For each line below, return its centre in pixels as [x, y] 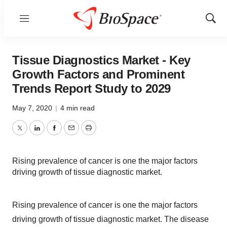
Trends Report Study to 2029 [91, 88]
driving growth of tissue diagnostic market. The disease [110, 219]
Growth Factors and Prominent [98, 74]
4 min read [78, 108]
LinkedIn [52, 134]
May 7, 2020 [33, 108]
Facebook [71, 134]
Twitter [31, 134]
